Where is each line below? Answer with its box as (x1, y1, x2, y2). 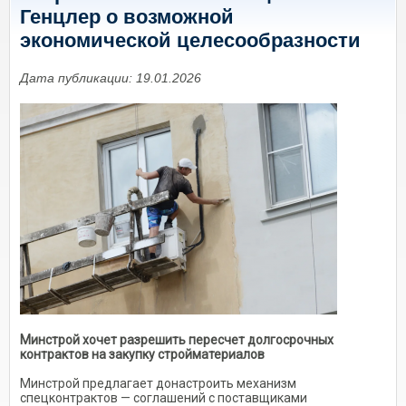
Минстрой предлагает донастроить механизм (20, 376, 296, 391)
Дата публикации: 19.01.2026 (20, 71, 201, 85)
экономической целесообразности (20, 29, 361, 52)
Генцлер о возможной (20, 5, 234, 28)
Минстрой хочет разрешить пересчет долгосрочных (20, 333, 333, 347)
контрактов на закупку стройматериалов (20, 347, 265, 362)
